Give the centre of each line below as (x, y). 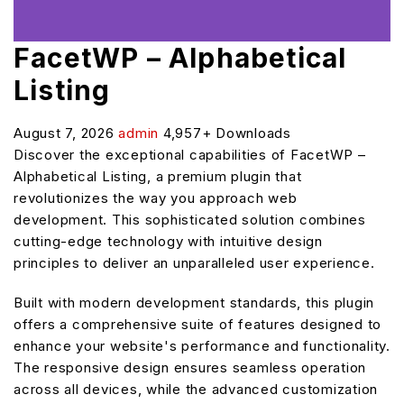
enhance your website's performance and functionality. (202, 346)
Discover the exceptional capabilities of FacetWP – (190, 155)
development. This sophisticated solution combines (190, 220)
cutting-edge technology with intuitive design (168, 241)
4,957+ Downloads (227, 133)
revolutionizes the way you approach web (156, 198)
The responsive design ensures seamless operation (190, 367)
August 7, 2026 (66, 133)
